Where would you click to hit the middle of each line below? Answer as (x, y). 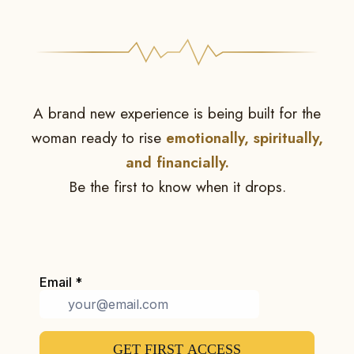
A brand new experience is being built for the (177, 113)
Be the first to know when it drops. (177, 187)
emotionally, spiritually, (244, 138)
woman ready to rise (98, 138)
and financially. (177, 162)
